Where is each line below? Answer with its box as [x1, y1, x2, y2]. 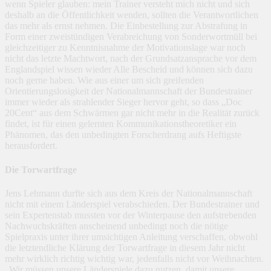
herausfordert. [5, 140, 57, 151]
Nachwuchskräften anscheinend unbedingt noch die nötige [5, 220, 228, 231]
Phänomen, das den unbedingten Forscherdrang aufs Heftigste [5, 129, 241, 140]
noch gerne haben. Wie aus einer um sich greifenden [5, 75, 204, 86]
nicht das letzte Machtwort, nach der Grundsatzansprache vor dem [5, 53, 256, 64]
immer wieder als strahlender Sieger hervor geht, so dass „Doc [5, 97, 242, 108]
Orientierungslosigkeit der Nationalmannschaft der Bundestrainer [5, 86, 252, 97]
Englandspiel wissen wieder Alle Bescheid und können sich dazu [5, 64, 253, 75]
